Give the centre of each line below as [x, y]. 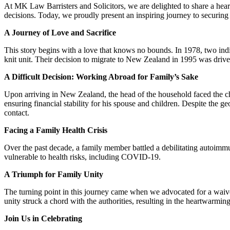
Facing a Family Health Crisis [56, 130]
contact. [17, 112]
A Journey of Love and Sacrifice [60, 32]
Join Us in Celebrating [43, 218]
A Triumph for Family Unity [54, 174]
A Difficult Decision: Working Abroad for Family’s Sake [101, 76]
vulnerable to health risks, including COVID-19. [82, 157]
